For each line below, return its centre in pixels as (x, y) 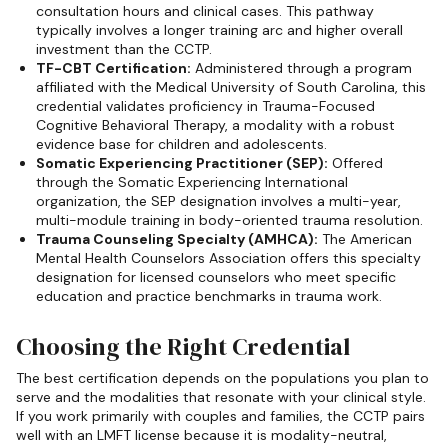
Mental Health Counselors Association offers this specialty (228, 258)
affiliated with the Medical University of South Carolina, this (231, 87)
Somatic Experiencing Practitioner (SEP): (182, 163)
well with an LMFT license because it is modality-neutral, (201, 435)
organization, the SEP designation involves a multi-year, (218, 201)
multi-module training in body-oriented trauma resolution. (229, 220)
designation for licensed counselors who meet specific (216, 277)
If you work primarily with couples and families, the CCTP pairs (220, 416)
